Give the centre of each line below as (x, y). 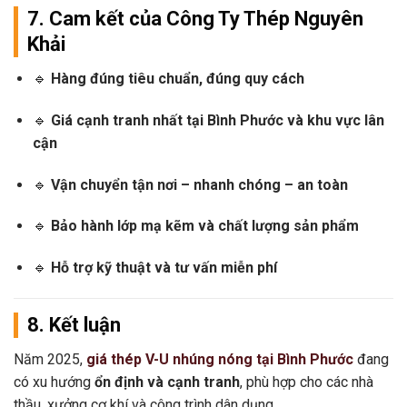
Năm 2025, (48, 359)
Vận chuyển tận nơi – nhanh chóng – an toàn (199, 184)
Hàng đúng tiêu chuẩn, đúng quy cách (177, 78)
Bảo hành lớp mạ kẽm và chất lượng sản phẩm (204, 226)
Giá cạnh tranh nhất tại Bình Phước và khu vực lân (217, 120)
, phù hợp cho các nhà (307, 382)
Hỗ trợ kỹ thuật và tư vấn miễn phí (164, 268)
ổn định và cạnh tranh (167, 382)
